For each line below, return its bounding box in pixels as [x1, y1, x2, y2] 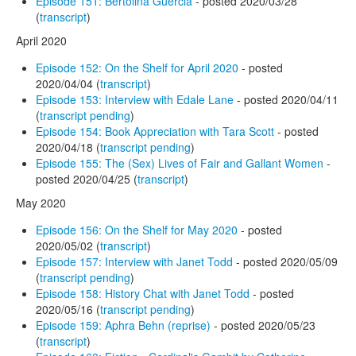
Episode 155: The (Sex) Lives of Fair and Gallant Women [36, 154, 323, 171]
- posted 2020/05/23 [211, 316, 315, 333]
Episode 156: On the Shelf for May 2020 [36, 221, 238, 238]
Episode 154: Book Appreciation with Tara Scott [36, 122, 274, 139]
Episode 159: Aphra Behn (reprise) [36, 316, 211, 333]
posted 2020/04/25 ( [36, 170, 137, 187]
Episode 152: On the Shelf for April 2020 [36, 59, 238, 75]
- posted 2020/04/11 [234, 91, 339, 107]
